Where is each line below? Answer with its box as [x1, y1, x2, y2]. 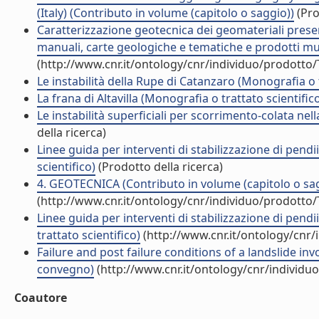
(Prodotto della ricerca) [95, 159, 223, 174]
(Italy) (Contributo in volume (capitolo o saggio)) [37, 5, 294, 21]
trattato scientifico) [37, 227, 140, 243]
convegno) [37, 261, 94, 277]
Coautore [14, 290, 67, 305]
